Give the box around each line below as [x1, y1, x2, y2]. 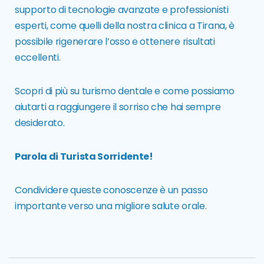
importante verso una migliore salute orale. [15, 199, 207, 213]
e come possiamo [152, 84, 235, 98]
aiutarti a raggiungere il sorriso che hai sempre [15, 100, 221, 114]
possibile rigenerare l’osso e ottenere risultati [15, 35, 215, 49]
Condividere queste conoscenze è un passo [15, 183, 208, 197]
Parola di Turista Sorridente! [15, 150, 153, 164]
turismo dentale [81, 84, 153, 98]
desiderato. [15, 116, 65, 130]
